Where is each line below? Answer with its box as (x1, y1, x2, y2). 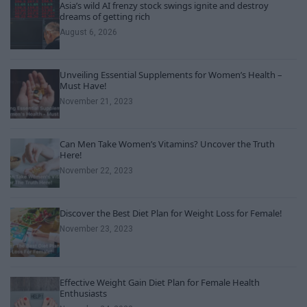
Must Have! (60, 79, 107, 93)
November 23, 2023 (60, 224, 133, 234)
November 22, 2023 (60, 166, 133, 176)
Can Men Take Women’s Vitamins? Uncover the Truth (60, 138, 275, 151)
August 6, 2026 (60, 27, 117, 38)
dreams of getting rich (60, 10, 150, 23)
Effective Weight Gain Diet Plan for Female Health (60, 276, 260, 289)
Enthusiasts (60, 287, 107, 300)
